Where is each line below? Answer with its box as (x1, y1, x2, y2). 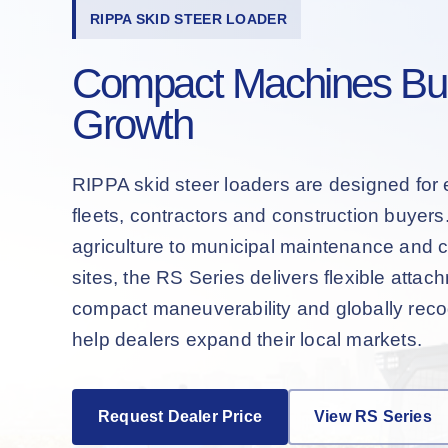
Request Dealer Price (98, 407, 262, 425)
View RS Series (314, 407, 432, 425)
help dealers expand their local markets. (72, 328, 423, 350)
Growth (72, 100, 193, 148)
